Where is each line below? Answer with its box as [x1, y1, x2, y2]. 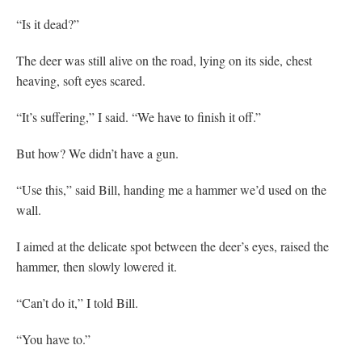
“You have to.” [16, 330, 90, 347]
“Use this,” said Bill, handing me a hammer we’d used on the [16, 180, 326, 198]
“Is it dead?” [16, 15, 79, 32]
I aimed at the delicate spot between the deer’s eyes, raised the [16, 237, 329, 255]
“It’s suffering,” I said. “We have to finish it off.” [16, 107, 261, 125]
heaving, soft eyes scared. [16, 71, 145, 89]
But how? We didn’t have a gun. [16, 144, 179, 162]
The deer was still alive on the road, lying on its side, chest [16, 51, 312, 69]
